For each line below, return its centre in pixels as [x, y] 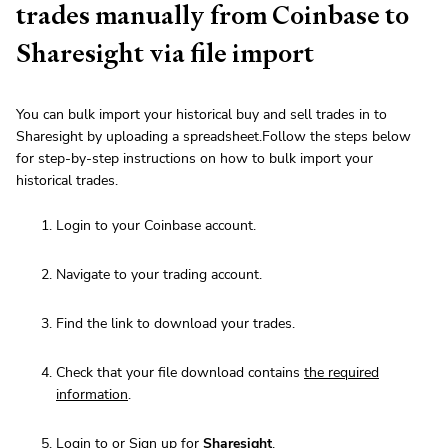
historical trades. [67, 181]
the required [341, 373]
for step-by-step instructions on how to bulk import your [194, 159]
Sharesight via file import [165, 53]
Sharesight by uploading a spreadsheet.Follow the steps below [213, 137]
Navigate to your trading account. [159, 275]
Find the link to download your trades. [175, 324]
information [92, 395]
